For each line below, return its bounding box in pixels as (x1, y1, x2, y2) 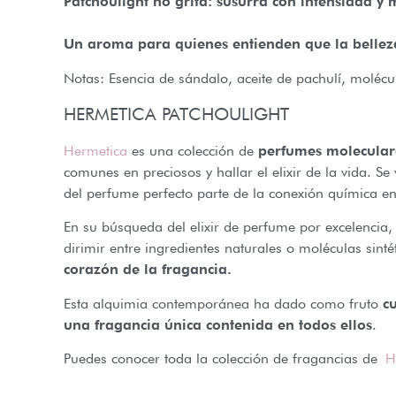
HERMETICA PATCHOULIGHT (64, 103, 289, 125)
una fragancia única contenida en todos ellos (64, 316, 372, 333)
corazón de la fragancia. (64, 261, 232, 278)
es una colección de (127, 141, 258, 159)
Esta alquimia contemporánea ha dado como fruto (64, 294, 383, 312)
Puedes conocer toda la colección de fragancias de (64, 350, 385, 368)
